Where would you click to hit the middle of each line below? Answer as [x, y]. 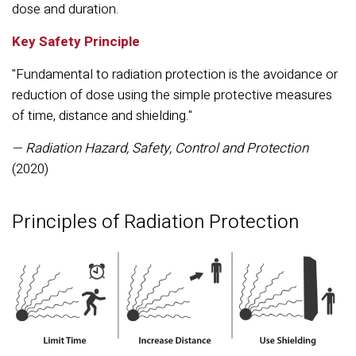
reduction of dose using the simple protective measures [172, 95]
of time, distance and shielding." [104, 116]
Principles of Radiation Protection [155, 222]
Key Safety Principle [76, 42]
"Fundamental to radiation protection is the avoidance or [175, 74]
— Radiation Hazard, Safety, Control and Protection [160, 148]
